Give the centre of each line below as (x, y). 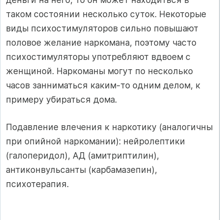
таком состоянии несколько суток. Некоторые (106, 14)
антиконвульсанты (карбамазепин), (82, 169)
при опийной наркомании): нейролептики (96, 141)
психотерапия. (37, 184)
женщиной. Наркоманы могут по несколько (99, 71)
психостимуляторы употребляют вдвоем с (98, 57)
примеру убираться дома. (61, 100)
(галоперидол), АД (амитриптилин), (82, 155)
